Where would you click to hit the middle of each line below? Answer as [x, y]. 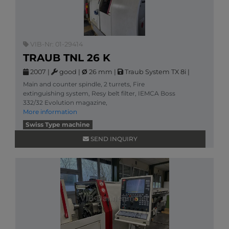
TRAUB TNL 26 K [67, 58]
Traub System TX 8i [155, 72]
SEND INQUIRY [113, 139]
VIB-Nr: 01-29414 [56, 44]
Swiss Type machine [58, 124]
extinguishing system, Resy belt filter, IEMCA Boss [99, 93]
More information [50, 112]
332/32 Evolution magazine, [65, 102]
